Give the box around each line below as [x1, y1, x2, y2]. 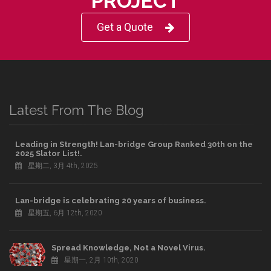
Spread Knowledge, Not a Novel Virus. [51, 243, 206, 252]
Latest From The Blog [9, 102, 144, 118]
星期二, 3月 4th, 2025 [28, 162, 98, 170]
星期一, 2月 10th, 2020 [64, 256, 139, 264]
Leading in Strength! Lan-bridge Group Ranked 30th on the [15, 140, 253, 149]
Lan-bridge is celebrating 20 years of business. [15, 196, 206, 205]
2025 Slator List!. [15, 149, 82, 158]
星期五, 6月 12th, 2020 [28, 209, 102, 217]
